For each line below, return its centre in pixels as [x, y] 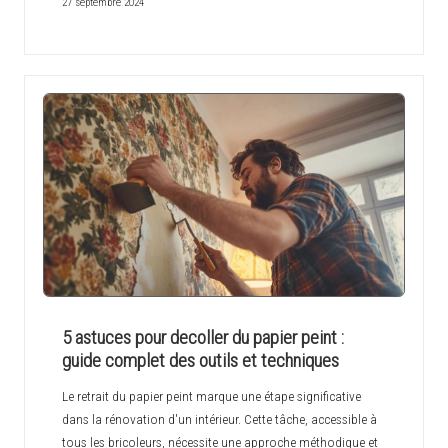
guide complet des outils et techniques [200, 361]
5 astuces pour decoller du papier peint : [202, 338]
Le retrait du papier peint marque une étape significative [211, 396]
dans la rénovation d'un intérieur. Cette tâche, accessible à [219, 419]
